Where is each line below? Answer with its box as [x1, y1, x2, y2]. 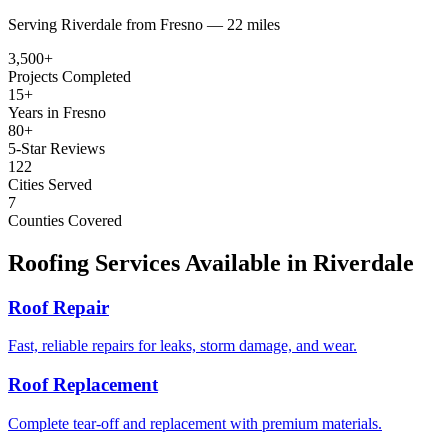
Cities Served [8, 175, 92, 193]
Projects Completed [8, 67, 131, 85]
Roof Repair [8, 296, 109, 318]
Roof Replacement [8, 373, 158, 395]
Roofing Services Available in [8, 249, 307, 276]
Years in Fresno [8, 103, 106, 121]
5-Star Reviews [8, 139, 105, 157]
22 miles [227, 15, 280, 33]
